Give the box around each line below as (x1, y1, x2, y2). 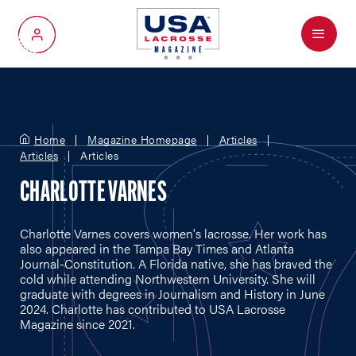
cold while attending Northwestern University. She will (20, 269, 315, 288)
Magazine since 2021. (20, 315, 135, 333)
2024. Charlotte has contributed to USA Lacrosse (20, 300, 285, 318)
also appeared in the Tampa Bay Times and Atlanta (20, 239, 294, 257)
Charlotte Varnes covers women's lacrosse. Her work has (20, 224, 327, 242)
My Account (37, 33, 99, 47)
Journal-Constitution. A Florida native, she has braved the (20, 254, 332, 273)
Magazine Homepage (87, 131, 197, 147)
